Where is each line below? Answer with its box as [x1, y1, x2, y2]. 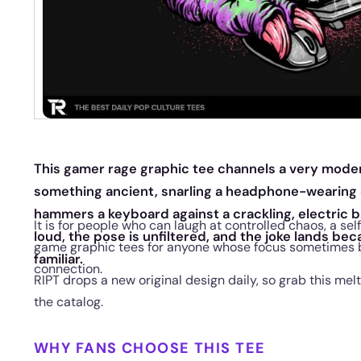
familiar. [34, 251, 83, 268]
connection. [34, 260, 102, 277]
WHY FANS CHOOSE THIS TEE [34, 338, 266, 358]
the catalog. [34, 293, 103, 310]
